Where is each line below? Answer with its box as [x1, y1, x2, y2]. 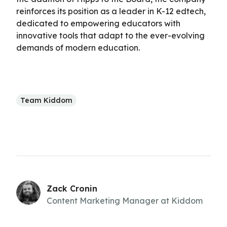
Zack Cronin [47, 183, 97, 194]
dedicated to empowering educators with [16, 18, 180, 28]
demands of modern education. [16, 42, 140, 53]
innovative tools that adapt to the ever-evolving [16, 30, 205, 41]
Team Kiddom [20, 95, 72, 105]
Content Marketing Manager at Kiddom [47, 195, 203, 206]
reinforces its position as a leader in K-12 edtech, [16, 6, 206, 16]
